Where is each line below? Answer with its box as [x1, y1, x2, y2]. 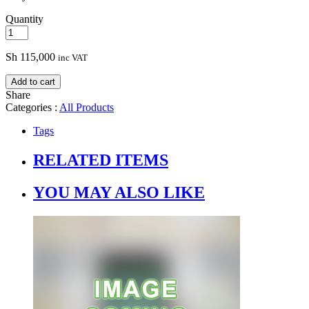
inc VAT [58, 52, 88, 63]
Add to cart [11, 77, 55, 88]
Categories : [6, 101, 59, 114]
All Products [59, 101, 114, 114]
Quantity [6, 13, 43, 26]
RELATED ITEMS [33, 151, 168, 170]
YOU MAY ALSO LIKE [33, 183, 205, 202]
